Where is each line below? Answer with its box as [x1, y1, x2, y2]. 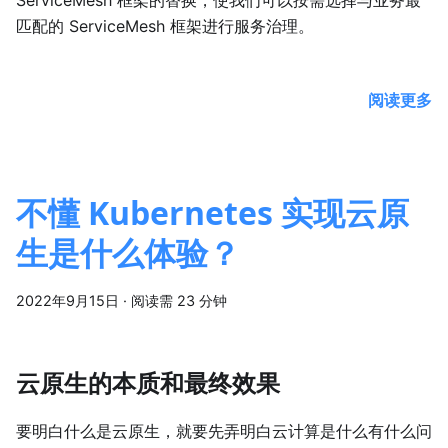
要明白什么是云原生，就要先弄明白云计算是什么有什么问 [16, 421, 432, 442]
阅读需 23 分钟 [131, 292, 227, 310]
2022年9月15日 [16, 292, 119, 310]
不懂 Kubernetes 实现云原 [16, 191, 409, 235]
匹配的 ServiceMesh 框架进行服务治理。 [16, 16, 314, 37]
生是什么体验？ [16, 231, 240, 275]
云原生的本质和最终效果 [16, 366, 280, 400]
